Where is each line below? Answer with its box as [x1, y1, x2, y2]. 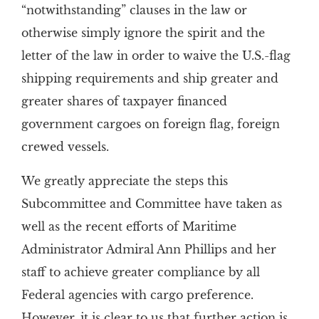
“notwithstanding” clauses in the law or [21, 3, 247, 17]
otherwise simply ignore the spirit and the [21, 26, 265, 40]
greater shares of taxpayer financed [21, 94, 227, 108]
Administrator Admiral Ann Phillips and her [21, 242, 276, 256]
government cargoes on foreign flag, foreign [21, 117, 280, 131]
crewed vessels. [21, 140, 116, 154]
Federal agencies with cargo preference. [21, 288, 257, 302]
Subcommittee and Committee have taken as [21, 197, 282, 211]
